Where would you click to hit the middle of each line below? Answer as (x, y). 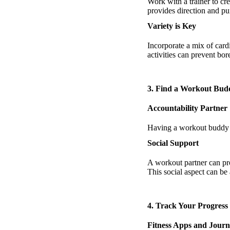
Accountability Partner (187, 108)
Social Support (173, 143)
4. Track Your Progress (188, 205)
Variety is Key (172, 26)
